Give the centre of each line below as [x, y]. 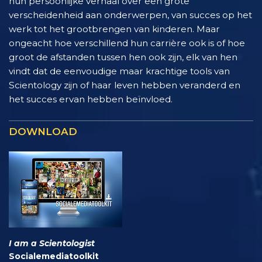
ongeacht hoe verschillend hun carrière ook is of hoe [127, 43]
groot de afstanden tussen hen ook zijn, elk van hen [123, 57]
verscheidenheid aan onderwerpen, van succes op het [130, 15]
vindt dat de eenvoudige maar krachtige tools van [119, 71]
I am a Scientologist [52, 243]
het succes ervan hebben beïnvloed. [91, 99]
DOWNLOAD [43, 132]
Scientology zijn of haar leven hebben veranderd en [125, 85]
